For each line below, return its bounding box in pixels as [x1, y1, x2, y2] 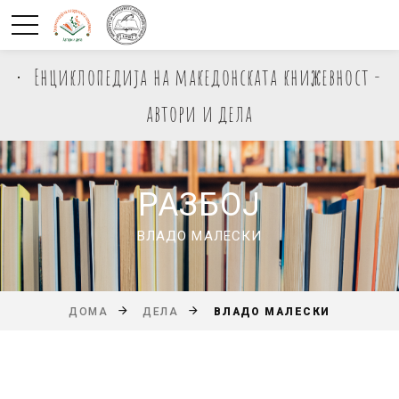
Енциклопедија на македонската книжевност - [33, 62, 382, 91]
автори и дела [145, 99, 254, 127]
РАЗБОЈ [138, 185, 261, 224]
